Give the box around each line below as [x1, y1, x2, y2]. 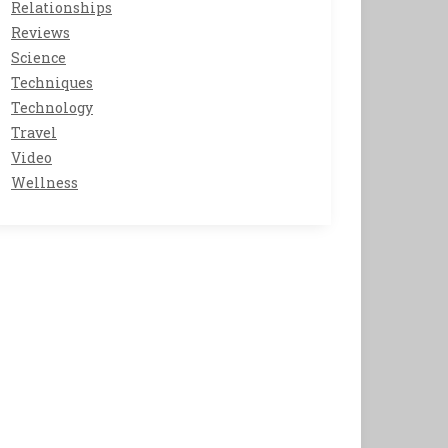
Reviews [11, 23, 70, 42]
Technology [11, 98, 93, 117]
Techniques [11, 73, 93, 92]
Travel [11, 123, 57, 142]
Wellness [11, 173, 78, 192]
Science [11, 48, 66, 67]
